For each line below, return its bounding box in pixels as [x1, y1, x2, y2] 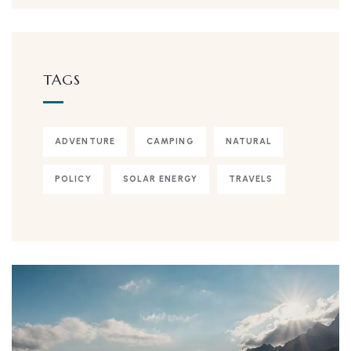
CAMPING [146, 136, 194, 147]
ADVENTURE [55, 136, 115, 147]
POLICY [55, 174, 92, 185]
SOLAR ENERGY [122, 174, 197, 185]
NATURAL [225, 136, 273, 147]
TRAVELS [228, 174, 273, 185]
